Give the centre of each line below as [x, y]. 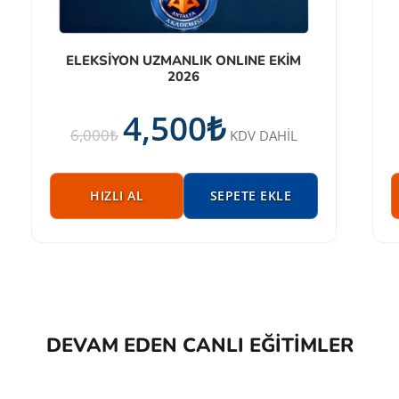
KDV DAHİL [263, 135]
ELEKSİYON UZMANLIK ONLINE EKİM [184, 60]
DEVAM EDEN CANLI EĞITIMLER [199, 345]
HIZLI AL [117, 195]
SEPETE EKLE [251, 195]
